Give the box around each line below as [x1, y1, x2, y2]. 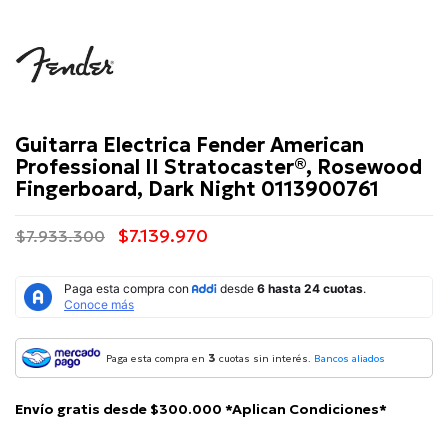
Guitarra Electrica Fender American [15, 132, 364, 159]
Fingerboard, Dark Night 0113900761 [15, 176, 379, 203]
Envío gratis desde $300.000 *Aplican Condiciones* [15, 400, 387, 419]
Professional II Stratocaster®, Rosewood [15, 154, 422, 181]
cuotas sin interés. [216, 352, 314, 366]
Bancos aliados [314, 352, 385, 366]
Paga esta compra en [106, 352, 208, 366]
